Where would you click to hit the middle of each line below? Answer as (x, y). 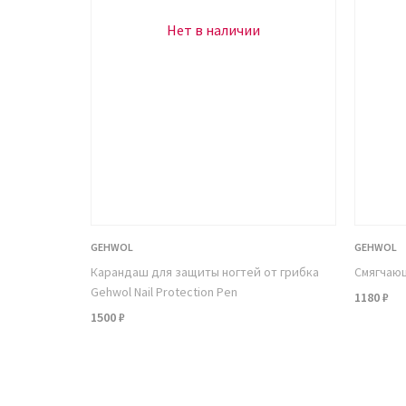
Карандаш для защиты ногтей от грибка (205, 272)
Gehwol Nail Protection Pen (164, 292)
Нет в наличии (213, 29)
